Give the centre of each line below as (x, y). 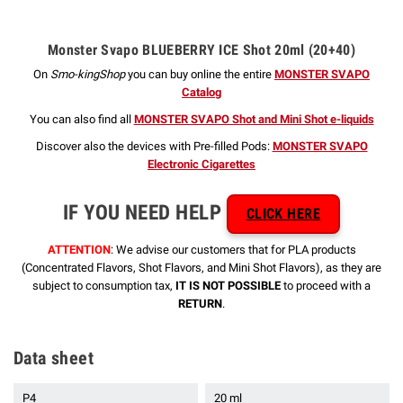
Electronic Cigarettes (201, 165)
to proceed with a (326, 285)
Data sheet (54, 358)
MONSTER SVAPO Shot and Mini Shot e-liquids (254, 120)
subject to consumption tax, (104, 285)
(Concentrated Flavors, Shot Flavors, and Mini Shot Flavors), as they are (201, 267)
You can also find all (81, 120)
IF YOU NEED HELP (144, 212)
